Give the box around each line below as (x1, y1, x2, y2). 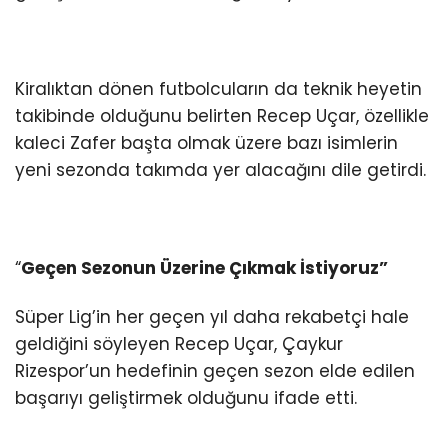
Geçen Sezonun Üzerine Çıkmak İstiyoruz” (21, 256, 388, 281)
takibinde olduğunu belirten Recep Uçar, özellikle (15, 104, 429, 129)
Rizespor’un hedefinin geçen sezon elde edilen (15, 359, 415, 384)
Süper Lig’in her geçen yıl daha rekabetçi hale (15, 305, 409, 330)
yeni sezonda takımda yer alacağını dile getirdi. (15, 158, 426, 183)
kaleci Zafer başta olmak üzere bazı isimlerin (15, 131, 398, 156)
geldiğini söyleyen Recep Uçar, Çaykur (15, 332, 343, 357)
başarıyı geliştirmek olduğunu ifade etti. (15, 386, 357, 411)
